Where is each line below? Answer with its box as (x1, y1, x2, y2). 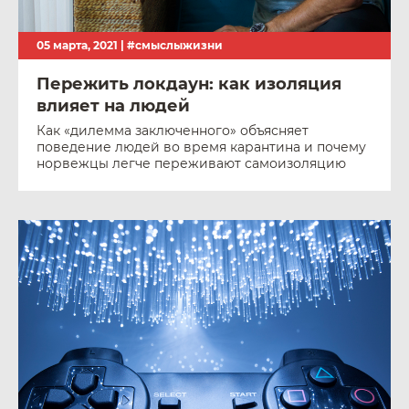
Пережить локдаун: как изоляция (37, 74, 341, 94)
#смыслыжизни (127, 38, 223, 52)
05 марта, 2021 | (37, 38, 127, 52)
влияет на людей (37, 96, 190, 116)
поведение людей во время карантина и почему (37, 139, 366, 155)
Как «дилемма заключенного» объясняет (37, 122, 309, 139)
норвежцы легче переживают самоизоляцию (37, 155, 346, 172)
